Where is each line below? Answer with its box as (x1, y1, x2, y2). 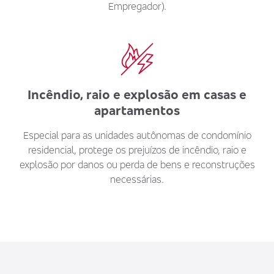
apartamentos (94, 103, 180, 119)
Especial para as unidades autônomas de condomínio (23, 129, 251, 142)
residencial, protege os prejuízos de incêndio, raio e (28, 144, 246, 157)
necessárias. (110, 173, 164, 186)
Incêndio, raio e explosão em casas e (28, 87, 246, 103)
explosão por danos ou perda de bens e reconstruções (19, 158, 255, 171)
